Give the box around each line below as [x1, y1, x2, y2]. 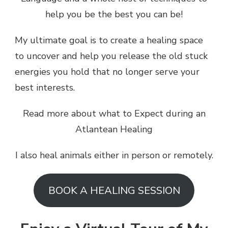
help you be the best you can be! [45, 8, 183, 21]
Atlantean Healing [75, 123, 153, 136]
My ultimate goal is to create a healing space [15, 34, 203, 47]
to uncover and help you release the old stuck [15, 50, 208, 63]
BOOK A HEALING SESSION [48, 183, 180, 197]
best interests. [15, 81, 75, 94]
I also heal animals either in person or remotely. [15, 149, 213, 162]
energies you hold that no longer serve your [15, 66, 199, 78]
